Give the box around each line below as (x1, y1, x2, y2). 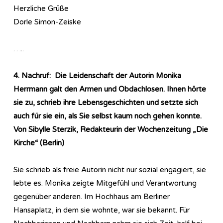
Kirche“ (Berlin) (13, 138, 66, 147)
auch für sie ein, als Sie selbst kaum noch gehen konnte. (13, 111, 202, 120)
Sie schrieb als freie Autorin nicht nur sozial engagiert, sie (13, 165, 206, 174)
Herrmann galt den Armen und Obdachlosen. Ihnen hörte (13, 84, 206, 94)
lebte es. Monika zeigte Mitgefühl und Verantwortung (13, 178, 197, 188)
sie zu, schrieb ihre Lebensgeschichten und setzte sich (13, 98, 198, 107)
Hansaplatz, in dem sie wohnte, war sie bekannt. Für (13, 205, 190, 215)
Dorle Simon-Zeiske (13, 17, 81, 26)
